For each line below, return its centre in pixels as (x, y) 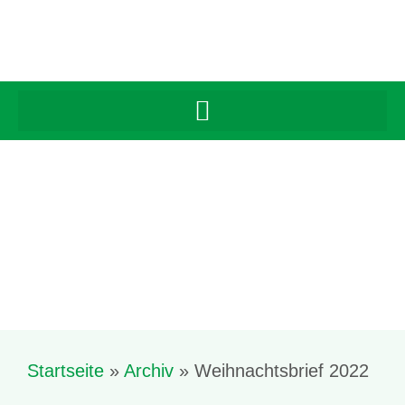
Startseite (66, 371)
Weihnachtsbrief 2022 (282, 371)
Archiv (149, 371)
